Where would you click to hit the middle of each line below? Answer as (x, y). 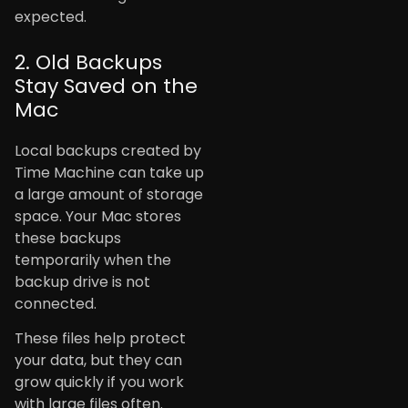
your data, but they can (98, 361)
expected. (51, 16)
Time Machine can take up (109, 172)
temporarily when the (93, 260)
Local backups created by (108, 150)
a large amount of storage (109, 194)
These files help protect (100, 339)
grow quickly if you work (99, 382)
